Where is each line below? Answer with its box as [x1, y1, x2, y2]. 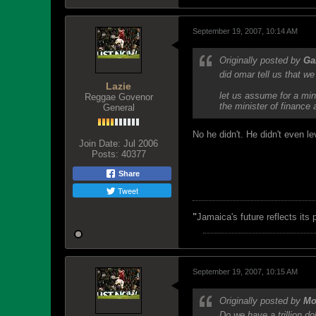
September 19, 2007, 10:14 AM [193, 27, 298, 35]
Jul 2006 [123, 138, 158, 149]
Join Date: [79, 138, 121, 149]
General [102, 102, 135, 113]
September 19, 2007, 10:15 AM [193, 267, 298, 276]
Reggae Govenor [84, 92, 153, 102]
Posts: [91, 149, 119, 159]
